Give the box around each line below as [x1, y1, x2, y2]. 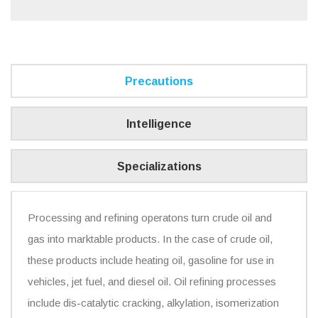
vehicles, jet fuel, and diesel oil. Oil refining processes [28, 275, 276, 287]
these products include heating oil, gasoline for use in [28, 253, 274, 266]
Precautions [125, 75, 193, 87]
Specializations [116, 160, 202, 172]
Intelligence [126, 117, 192, 130]
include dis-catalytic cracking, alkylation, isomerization [28, 296, 279, 309]
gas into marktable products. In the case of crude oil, [28, 232, 273, 245]
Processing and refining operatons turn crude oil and [28, 211, 272, 224]
